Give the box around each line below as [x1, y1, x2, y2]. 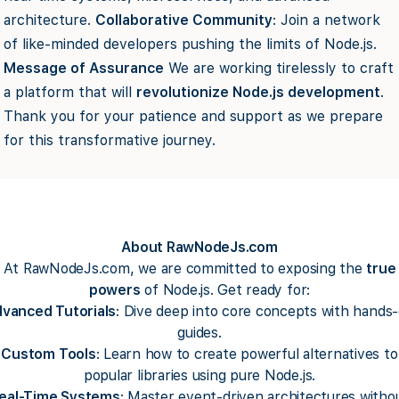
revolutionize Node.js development [136, 83, 380, 101]
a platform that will [4, 83, 136, 101]
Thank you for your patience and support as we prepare [4, 107, 383, 125]
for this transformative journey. [4, 131, 216, 149]
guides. [177, 323, 222, 341]
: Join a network [273, 11, 380, 28]
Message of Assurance [4, 59, 164, 77]
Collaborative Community [95, 11, 273, 28]
